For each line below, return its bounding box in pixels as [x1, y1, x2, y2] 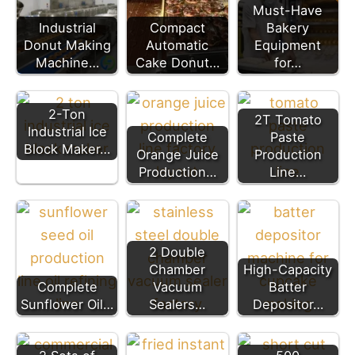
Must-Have [253, 2, 323, 19]
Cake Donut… [135, 55, 219, 71]
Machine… [35, 55, 99, 71]
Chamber [149, 261, 206, 278]
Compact [149, 20, 205, 36]
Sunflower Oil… [21, 296, 114, 313]
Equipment [254, 37, 322, 54]
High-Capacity [243, 261, 333, 278]
